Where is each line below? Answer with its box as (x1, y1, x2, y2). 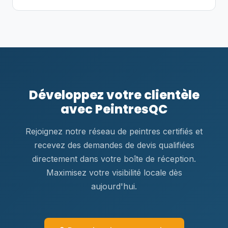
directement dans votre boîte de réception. (32, 154, 196, 164)
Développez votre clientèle (28, 87, 199, 103)
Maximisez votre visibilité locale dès (46, 167, 182, 178)
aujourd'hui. (91, 181, 137, 191)
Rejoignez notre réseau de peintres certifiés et (25, 126, 203, 136)
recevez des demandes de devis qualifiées (34, 140, 194, 150)
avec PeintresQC (61, 101, 167, 118)
